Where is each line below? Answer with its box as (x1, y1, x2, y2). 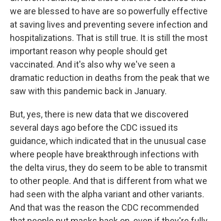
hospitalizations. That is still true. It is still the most (10, 33, 208, 43)
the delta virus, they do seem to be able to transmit (10, 162, 207, 173)
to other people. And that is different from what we (10, 176, 207, 186)
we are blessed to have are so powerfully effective (10, 6, 208, 16)
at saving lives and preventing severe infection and (10, 19, 208, 30)
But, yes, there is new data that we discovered (10, 109, 188, 119)
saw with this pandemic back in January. (10, 86, 167, 96)
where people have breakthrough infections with (10, 149, 199, 159)
